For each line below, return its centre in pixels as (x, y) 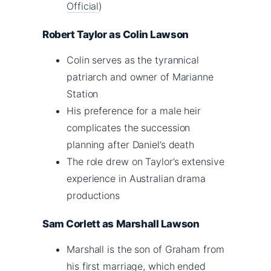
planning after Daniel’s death (131, 144)
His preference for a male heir (134, 110)
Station (83, 93)
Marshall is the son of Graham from (145, 249)
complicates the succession (129, 127)
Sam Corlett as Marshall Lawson (121, 224)
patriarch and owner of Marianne (140, 77)
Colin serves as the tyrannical (133, 60)
